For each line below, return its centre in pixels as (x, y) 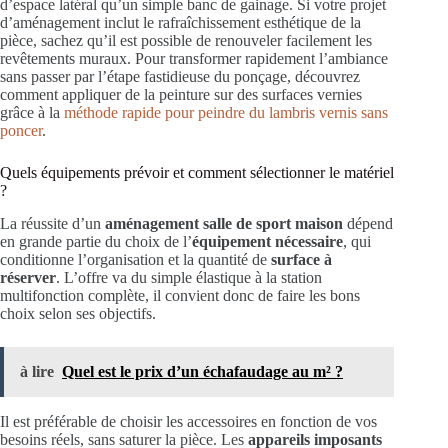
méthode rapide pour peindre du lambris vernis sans (226, 113)
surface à (301, 259)
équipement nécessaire (267, 241)
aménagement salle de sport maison (224, 223)
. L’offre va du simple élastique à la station (189, 277)
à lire (37, 371)
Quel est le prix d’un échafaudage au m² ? (202, 371)
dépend (368, 223)
